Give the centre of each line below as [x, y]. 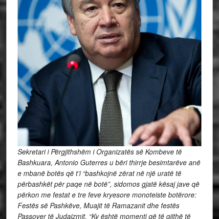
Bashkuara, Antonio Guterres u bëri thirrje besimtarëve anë [109, 162]
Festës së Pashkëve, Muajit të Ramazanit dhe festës [98, 205]
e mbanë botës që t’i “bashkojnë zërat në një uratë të [99, 173]
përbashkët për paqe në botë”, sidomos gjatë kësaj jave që [108, 184]
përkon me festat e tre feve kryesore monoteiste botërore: [107, 194]
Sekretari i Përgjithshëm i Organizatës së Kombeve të [99, 151]
